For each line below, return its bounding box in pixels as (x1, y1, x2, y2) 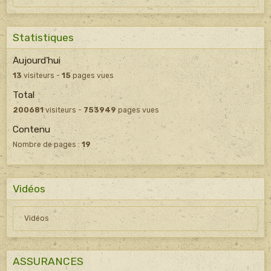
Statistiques (13, 31, 74, 44)
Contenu (13, 123, 50, 135)
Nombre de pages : (13, 140, 82, 149)
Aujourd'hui (13, 54, 60, 66)
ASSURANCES (13, 255, 83, 267)
